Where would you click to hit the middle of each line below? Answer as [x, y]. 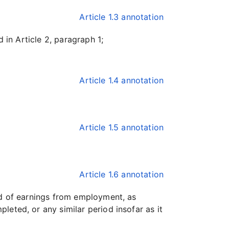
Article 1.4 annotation [121, 80]
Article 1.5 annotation [121, 127]
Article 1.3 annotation [121, 17]
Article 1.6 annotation [121, 174]
